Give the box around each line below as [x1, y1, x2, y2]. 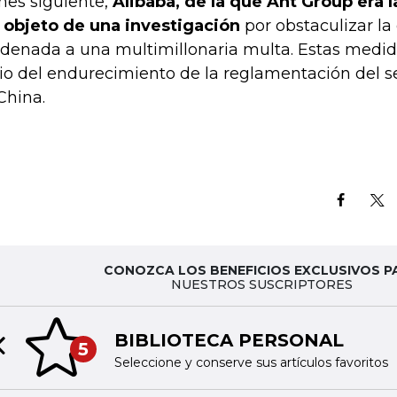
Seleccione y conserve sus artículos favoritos [113, 354, 388, 370]
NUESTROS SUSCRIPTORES [170, 276, 353, 293]
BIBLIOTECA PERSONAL [113, 329, 344, 351]
